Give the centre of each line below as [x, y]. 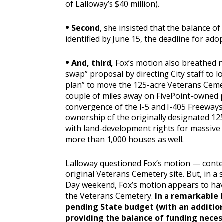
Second [84, 28]
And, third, [91, 63]
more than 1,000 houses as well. [125, 139]
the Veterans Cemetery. [110, 195]
